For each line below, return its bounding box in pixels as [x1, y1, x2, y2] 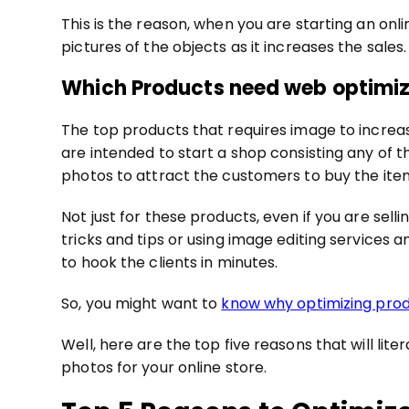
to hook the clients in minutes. [61, 251, 278, 273]
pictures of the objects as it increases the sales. [61, 36, 407, 58]
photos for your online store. [61, 356, 267, 378]
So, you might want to [61, 292, 222, 314]
